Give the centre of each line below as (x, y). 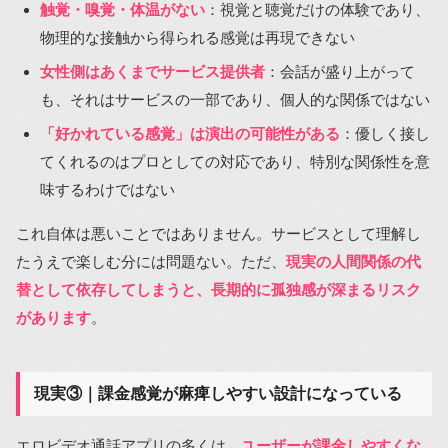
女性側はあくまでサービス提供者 (152, 71)
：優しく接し (385, 133)
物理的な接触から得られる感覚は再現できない (197, 37)
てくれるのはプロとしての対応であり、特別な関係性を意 (235, 161)
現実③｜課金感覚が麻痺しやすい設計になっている (218, 393)
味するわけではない (107, 189)
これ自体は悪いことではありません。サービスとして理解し (218, 233)
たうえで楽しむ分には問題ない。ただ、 (151, 261)
